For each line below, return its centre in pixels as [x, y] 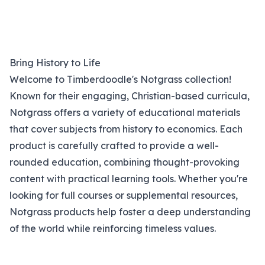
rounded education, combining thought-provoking [125, 162]
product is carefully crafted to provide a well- [114, 146]
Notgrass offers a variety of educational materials [125, 112]
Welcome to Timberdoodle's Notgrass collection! [120, 79]
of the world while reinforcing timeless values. [114, 228]
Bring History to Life [55, 63]
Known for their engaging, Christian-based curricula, [130, 96]
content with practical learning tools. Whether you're [129, 179]
